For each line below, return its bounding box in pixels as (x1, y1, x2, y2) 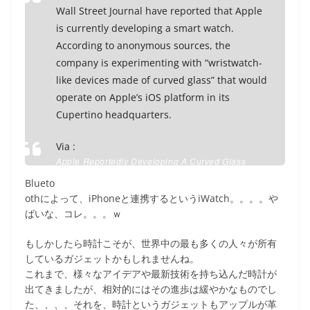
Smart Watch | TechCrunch (56, 166, 165, 179)
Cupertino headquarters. (56, 107, 172, 121)
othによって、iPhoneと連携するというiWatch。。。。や (25, 191, 278, 205)
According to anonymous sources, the (56, 38, 230, 52)
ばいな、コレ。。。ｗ (25, 206, 122, 220)
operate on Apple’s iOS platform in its (56, 90, 230, 104)
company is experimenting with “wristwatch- (56, 55, 262, 69)
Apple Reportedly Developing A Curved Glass (56, 154, 246, 167)
